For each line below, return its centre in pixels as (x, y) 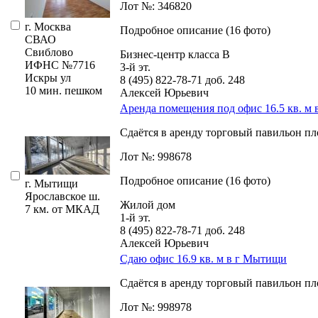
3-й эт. (135, 67)
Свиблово (49, 52)
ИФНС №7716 (60, 65)
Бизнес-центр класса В (175, 54)
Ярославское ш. (62, 196)
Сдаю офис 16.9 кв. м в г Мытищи (203, 258)
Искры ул (48, 77)
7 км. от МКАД (62, 209)
